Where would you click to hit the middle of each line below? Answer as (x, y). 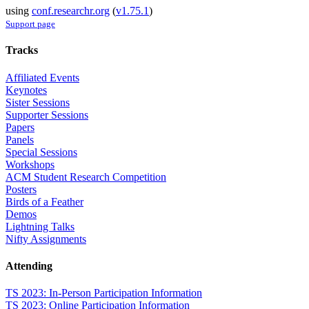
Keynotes (26, 90)
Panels (20, 139)
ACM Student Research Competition (86, 177)
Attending (29, 266)
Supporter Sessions (47, 114)
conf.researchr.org (71, 11)
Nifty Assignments (46, 239)
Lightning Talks (40, 226)
